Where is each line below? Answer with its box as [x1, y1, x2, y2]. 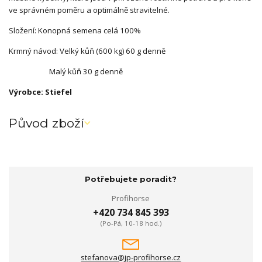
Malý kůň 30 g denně [9, 65, 123, 77]
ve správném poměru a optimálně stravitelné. [9, 4, 170, 15]
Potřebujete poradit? [85, 174, 177, 184]
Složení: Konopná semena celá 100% [9, 25, 141, 36]
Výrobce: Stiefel [9, 86, 72, 97]
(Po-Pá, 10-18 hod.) [100, 218, 161, 227]
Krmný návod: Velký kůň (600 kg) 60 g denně [9, 45, 166, 56]
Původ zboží [9, 116, 84, 131]
